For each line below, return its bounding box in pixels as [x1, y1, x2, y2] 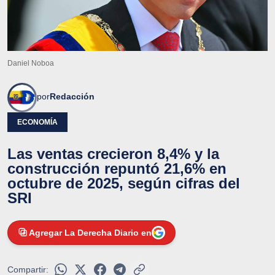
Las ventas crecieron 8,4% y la [7, 145, 219, 162]
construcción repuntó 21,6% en [7, 160, 227, 177]
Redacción [50, 91, 95, 101]
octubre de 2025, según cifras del [7, 174, 240, 192]
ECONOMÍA [17, 117, 58, 126]
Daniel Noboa [7, 58, 54, 68]
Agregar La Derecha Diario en [29, 227, 152, 238]
